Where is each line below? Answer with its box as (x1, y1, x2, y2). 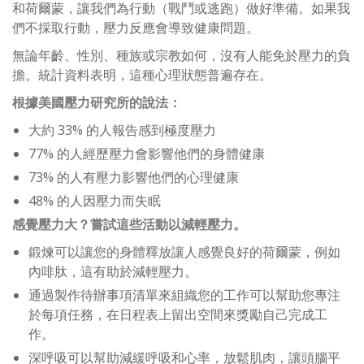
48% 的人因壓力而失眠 (28, 191, 161, 210)
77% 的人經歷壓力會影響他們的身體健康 (28, 144, 265, 162)
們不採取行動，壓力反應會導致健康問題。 (12, 18, 259, 37)
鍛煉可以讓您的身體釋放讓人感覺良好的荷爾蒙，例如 (28, 242, 340, 261)
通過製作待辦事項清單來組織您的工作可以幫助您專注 (28, 285, 340, 304)
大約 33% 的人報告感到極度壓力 (28, 120, 216, 139)
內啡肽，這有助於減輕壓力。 (28, 262, 197, 280)
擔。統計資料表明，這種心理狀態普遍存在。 (12, 65, 272, 84)
